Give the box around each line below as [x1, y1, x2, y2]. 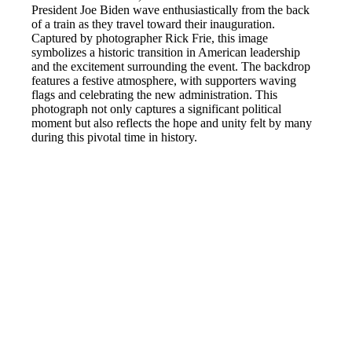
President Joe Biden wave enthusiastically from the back [31, 2, 310, 16]
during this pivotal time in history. [31, 130, 197, 144]
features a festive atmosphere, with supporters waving [31, 73, 296, 87]
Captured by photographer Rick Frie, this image [31, 31, 268, 45]
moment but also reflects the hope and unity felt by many [31, 115, 312, 130]
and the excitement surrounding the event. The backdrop [31, 59, 310, 73]
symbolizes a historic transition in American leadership [31, 45, 300, 59]
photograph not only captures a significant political [31, 101, 281, 115]
